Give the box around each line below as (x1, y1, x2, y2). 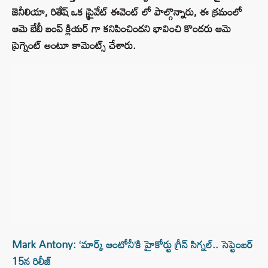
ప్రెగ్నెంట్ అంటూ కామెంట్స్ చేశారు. (12, 35, 136, 56)
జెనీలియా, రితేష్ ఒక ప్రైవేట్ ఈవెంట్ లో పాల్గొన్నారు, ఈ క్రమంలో (12, 2, 242, 22)
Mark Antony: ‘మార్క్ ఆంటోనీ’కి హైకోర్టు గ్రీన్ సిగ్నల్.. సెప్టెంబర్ (12, 234, 253, 255)
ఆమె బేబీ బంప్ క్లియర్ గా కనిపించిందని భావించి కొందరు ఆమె (12, 19, 231, 39)
